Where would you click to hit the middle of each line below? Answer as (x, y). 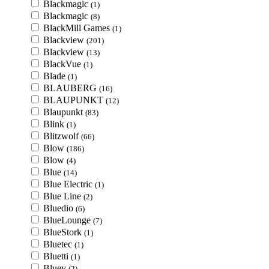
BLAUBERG (71, 88)
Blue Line (63, 196)
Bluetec (59, 244)
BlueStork (64, 232)
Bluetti (57, 256)
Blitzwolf (62, 136)
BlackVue (63, 64)
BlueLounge (68, 220)
